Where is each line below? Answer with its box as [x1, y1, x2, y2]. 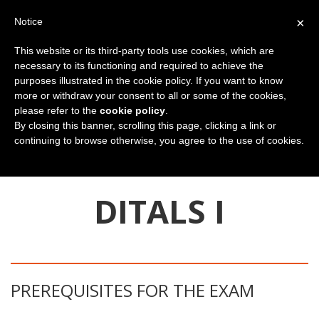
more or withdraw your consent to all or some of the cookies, [14, 90, 286, 101]
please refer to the [14, 105, 100, 116]
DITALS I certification [219, 162, 299, 176]
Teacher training [127, 162, 203, 176]
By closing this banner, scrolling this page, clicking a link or [14, 120, 276, 131]
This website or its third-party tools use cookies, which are [14, 45, 274, 56]
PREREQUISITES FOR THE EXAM [11, 278, 254, 302]
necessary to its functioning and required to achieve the [14, 60, 263, 71]
